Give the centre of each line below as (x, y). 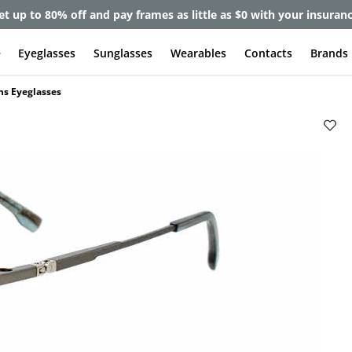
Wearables (198, 53)
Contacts (268, 53)
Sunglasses (123, 53)
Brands (329, 53)
